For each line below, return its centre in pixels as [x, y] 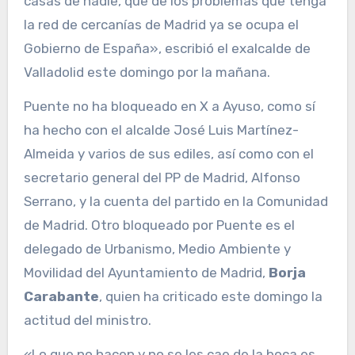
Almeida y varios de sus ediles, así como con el [168, 154]
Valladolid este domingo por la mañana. [147, 73]
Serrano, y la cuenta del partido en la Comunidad [176, 202]
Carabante [61, 297]
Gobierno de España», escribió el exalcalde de [167, 49]
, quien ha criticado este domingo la [210, 297]
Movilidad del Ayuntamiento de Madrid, [146, 273]
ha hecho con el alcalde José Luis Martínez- [161, 130]
